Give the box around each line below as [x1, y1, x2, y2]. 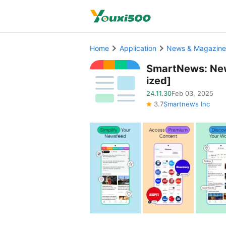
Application [119, 44, 156, 52]
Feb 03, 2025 [172, 89, 213, 97]
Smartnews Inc [163, 100, 210, 108]
